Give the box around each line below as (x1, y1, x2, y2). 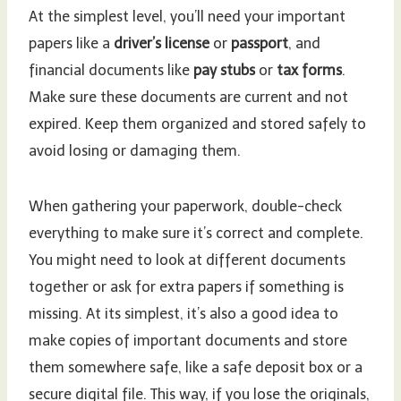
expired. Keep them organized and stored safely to (29, 115, 366, 132)
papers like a (29, 34, 114, 52)
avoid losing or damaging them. (29, 141, 241, 159)
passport (231, 34, 288, 52)
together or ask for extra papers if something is (29, 277, 344, 295)
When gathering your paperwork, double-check (29, 197, 342, 215)
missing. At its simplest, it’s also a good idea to (29, 304, 338, 322)
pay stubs (193, 61, 255, 79)
